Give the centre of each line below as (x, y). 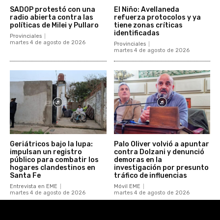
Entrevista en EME (34, 186)
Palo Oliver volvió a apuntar (161, 144)
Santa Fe (25, 175)
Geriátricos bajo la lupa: (51, 144)
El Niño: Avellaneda (146, 9)
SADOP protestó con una (53, 9)
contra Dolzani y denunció (159, 152)
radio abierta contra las (52, 17)
